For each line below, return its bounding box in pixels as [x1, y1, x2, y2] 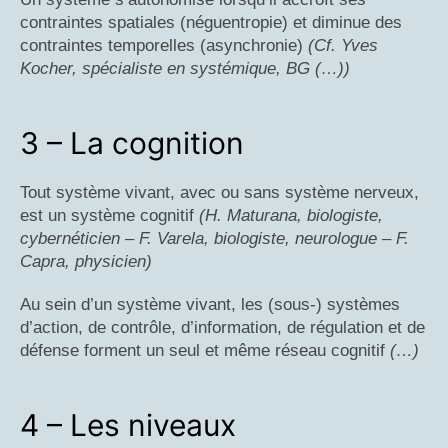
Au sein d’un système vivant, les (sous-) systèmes [20, 295, 400, 315]
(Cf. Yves [308, 36, 378, 56]
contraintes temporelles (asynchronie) [20, 36, 308, 56]
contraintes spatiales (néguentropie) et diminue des [20, 13, 402, 33]
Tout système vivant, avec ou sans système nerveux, [20, 183, 419, 203]
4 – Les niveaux [20, 407, 236, 444]
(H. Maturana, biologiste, [199, 206, 383, 226]
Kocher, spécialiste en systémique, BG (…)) [20, 59, 350, 79]
